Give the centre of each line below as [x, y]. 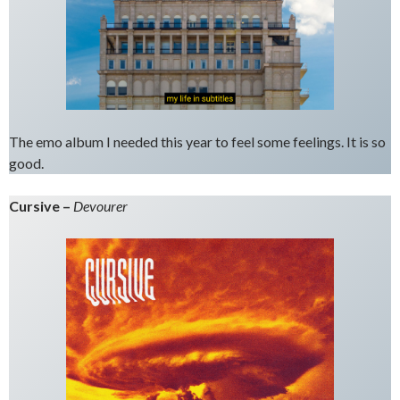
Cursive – [41, 206]
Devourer [100, 206]
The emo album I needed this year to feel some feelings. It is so [197, 142]
